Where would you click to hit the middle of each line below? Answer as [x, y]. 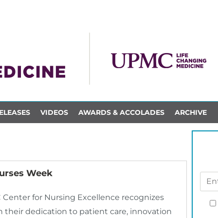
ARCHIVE [191, 112]
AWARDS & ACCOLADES [121, 112]
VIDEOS [54, 112]
